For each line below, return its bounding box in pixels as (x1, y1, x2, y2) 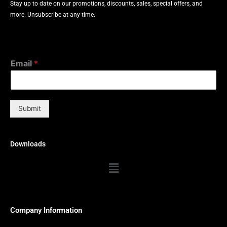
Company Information (10, 205, 82, 215)
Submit (18, 104, 41, 113)
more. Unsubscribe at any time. (10, 11, 95, 19)
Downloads (10, 140, 46, 148)
